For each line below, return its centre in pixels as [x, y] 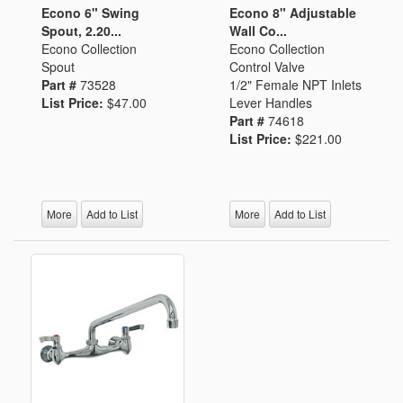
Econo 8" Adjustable [293, 13]
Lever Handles [271, 103]
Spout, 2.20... [81, 31]
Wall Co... [258, 31]
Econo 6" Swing [90, 13]
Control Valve [267, 67]
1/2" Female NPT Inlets [296, 85]
